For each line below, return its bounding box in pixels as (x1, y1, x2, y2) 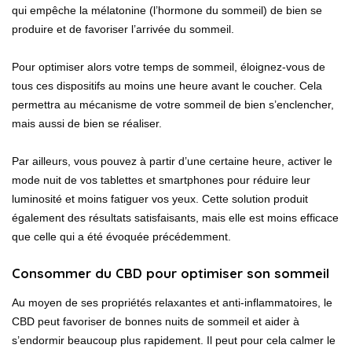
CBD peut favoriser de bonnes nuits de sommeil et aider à (12, 315, 299, 328)
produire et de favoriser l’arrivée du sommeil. (12, 22, 237, 35)
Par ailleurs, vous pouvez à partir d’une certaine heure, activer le (12, 154, 332, 167)
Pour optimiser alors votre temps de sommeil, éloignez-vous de (12, 60, 325, 73)
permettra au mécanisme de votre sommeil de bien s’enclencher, (12, 97, 334, 111)
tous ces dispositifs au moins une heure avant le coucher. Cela (12, 79, 322, 92)
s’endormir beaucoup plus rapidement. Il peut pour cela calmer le (12, 334, 335, 347)
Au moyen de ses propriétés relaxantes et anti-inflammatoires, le (12, 296, 332, 310)
